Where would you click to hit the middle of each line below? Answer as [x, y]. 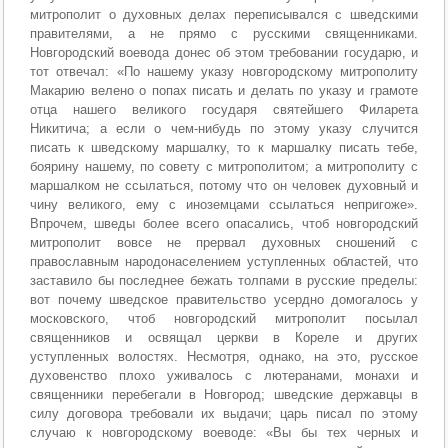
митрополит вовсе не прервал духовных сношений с [224, 243]
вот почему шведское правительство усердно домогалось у [224, 300]
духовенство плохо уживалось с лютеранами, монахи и [224, 376]
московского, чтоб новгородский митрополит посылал [224, 319]
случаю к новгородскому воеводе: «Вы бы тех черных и [224, 433]
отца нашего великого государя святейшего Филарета [224, 110]
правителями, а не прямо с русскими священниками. [224, 34]
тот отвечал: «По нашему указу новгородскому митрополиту [224, 72]
